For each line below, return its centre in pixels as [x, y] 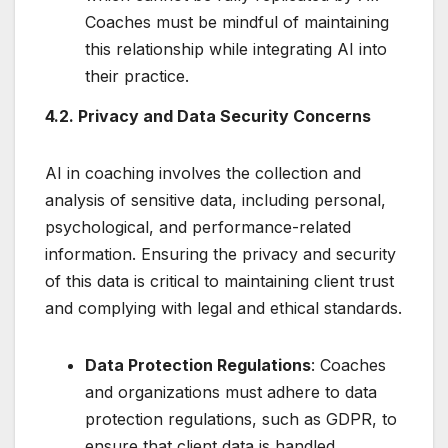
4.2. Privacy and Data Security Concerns [208, 115]
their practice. [137, 75]
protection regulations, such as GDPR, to [241, 418]
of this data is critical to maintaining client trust [219, 280]
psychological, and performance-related [198, 226]
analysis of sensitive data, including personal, [215, 199]
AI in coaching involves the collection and [203, 172]
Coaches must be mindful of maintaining [237, 21]
